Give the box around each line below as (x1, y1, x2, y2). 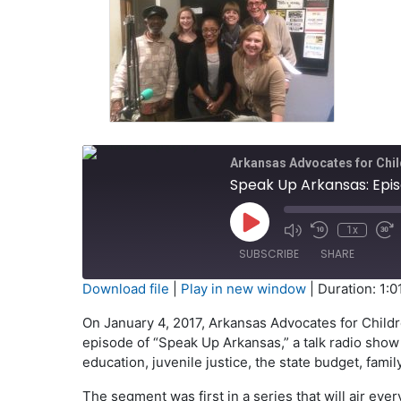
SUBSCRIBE (238, 246, 299, 261)
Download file (81, 280, 169, 297)
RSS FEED (106, 325, 160, 344)
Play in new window (180, 280, 306, 297)
